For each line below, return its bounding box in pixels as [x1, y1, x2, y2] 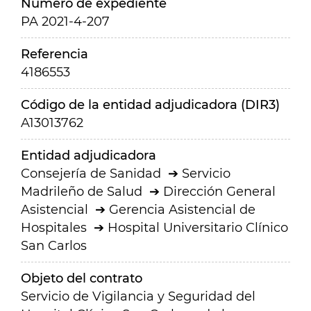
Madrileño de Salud [21, 184, 142, 199]
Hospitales [21, 220, 87, 235]
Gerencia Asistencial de [109, 202, 255, 217]
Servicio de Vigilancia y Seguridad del [21, 289, 255, 304]
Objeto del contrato [21, 271, 142, 286]
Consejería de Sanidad [21, 166, 161, 181]
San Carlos [21, 238, 87, 253]
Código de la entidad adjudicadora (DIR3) [21, 97, 280, 112]
